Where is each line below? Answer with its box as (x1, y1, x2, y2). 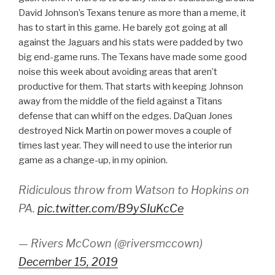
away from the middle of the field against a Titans (18, 95, 222, 107)
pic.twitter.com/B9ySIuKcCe (37, 202, 184, 215)
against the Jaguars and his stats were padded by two (18, 36, 243, 48)
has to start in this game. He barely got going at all (18, 21, 227, 33)
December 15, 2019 (18, 255, 118, 269)
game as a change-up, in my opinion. (18, 154, 168, 166)
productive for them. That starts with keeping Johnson (18, 80, 243, 92)
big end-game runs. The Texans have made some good (18, 51, 247, 63)
